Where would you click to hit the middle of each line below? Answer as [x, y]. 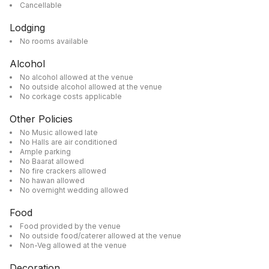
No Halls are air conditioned [68, 142]
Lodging [27, 28]
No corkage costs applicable [71, 96]
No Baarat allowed [52, 161]
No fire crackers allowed [63, 171]
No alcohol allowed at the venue [77, 77]
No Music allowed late [59, 132]
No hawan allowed [52, 180]
